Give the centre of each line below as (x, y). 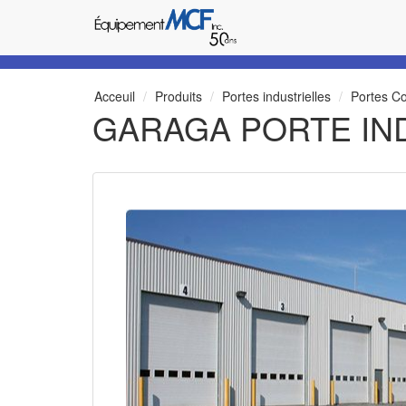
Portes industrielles (276, 96)
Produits (179, 96)
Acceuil (115, 96)
